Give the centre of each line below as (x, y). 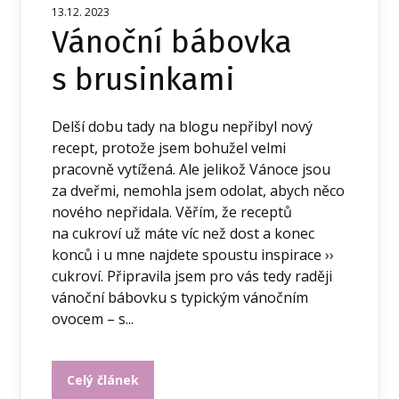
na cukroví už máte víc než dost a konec (183, 233)
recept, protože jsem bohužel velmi (169, 147)
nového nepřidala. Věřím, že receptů (172, 212)
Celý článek (103, 379)
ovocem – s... (93, 318)
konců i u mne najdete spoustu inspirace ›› (193, 254)
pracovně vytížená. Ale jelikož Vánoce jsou (191, 169)
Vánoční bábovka (172, 41)
